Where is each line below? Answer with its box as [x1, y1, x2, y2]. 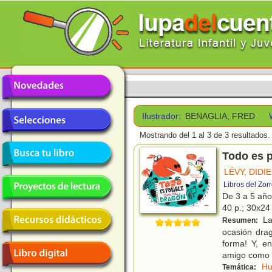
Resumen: [222, 216, 260, 225]
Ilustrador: [142, 111, 181, 121]
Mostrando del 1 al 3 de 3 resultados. [140, 131, 270, 140]
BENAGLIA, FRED [185, 111, 256, 121]
